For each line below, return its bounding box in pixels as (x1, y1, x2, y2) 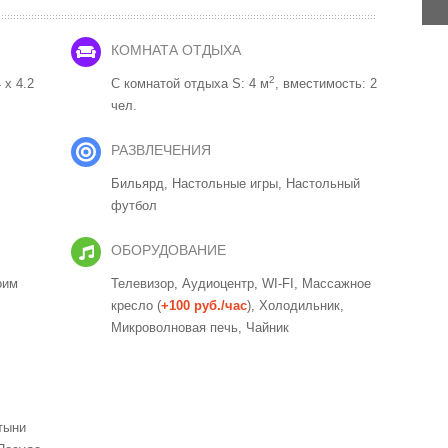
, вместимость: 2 (275, 75, 377, 91)
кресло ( (111, 297, 161, 313)
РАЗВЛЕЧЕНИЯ (111, 141, 211, 158)
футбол (111, 197, 157, 213)
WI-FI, (262, 275, 302, 291)
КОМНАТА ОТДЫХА (111, 41, 241, 58)
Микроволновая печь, (111, 319, 246, 335)
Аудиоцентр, (182, 275, 262, 291)
